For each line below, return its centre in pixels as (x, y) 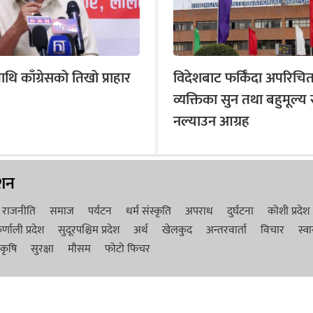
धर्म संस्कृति (148, 211)
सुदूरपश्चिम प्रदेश (89, 230)
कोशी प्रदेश (289, 211)
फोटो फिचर (128, 249)
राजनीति (19, 211)
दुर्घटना (240, 211)
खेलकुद (177, 230)
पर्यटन (100, 211)
